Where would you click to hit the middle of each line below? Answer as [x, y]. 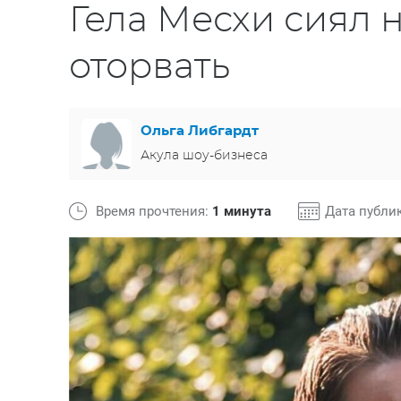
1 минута [242, 211]
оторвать [149, 67]
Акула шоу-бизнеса [204, 155]
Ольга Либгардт [200, 131]
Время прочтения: [154, 211]
